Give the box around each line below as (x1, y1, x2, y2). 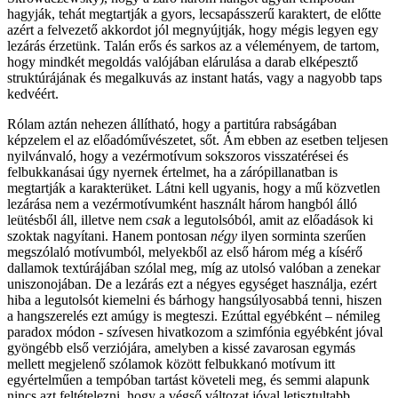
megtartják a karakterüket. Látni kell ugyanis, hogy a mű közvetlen (7, 180, 380, 196)
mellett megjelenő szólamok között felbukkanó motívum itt (7, 356, 335, 372)
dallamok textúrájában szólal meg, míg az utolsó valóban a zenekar (7, 260, 380, 276)
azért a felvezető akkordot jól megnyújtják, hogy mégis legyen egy (7, 22, 378, 38)
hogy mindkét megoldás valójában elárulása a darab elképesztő (7, 54, 358, 70)
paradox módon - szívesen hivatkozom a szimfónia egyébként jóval (7, 324, 383, 340)
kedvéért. (7, 86, 59, 102)
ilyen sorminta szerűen (237, 228, 366, 244)
